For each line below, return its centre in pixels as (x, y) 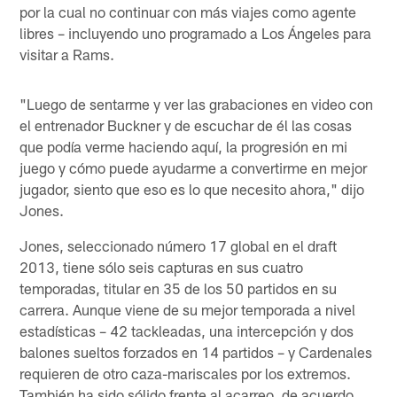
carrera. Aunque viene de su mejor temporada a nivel (188, 310)
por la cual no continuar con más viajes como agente (188, 12)
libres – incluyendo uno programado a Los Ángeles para (196, 33)
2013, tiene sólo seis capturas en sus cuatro (162, 267)
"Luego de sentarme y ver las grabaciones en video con (197, 104)
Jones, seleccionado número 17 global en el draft (179, 246)
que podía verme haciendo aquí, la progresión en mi (184, 147)
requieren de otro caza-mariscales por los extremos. (186, 374)
